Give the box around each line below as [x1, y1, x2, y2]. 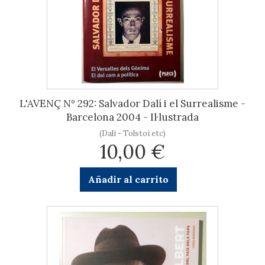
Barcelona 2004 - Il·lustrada [66, 111, 199, 124]
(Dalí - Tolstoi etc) [99, 128, 166, 138]
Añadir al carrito [88, 173, 169, 185]
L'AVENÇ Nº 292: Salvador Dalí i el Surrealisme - [20, 97, 245, 110]
